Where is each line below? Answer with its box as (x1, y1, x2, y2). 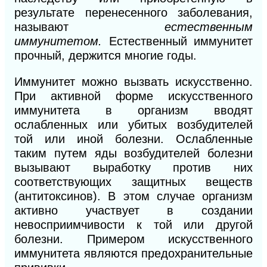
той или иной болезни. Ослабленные (14, 132, 253, 146)
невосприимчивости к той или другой (14, 218, 253, 232)
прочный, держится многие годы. (14, 49, 197, 63)
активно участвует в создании (14, 204, 253, 218)
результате (14, 6, 85, 20)
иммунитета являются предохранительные (14, 247, 253, 260)
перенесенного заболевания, (85, 6, 253, 20)
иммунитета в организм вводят (14, 104, 253, 117)
